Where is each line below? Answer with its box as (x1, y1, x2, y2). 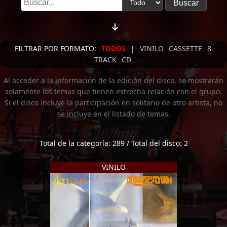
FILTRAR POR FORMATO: (15, 44, 96, 53)
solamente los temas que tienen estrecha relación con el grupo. (5, 87, 222, 96)
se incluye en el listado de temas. (57, 109, 170, 119)
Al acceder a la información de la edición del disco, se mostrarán (4, 75, 223, 85)
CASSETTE (169, 44, 202, 53)
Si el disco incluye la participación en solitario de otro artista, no (5, 98, 222, 107)
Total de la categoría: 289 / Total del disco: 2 (39, 138, 188, 148)
